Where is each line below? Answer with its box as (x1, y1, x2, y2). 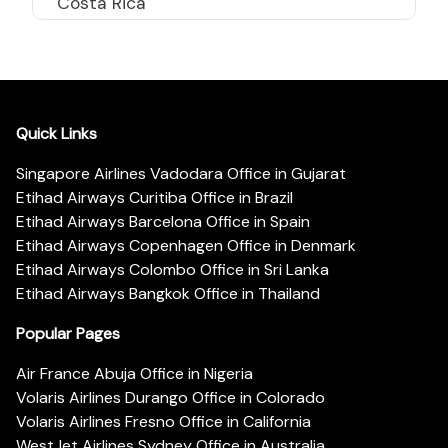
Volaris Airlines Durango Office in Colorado (16, 386, 325, 408)
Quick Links (16, 122, 97, 144)
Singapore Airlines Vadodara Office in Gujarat (16, 162, 346, 184)
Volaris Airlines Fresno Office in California (16, 410, 311, 432)
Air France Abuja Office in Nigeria (16, 362, 253, 384)
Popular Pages (16, 322, 120, 344)
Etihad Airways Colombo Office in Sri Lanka (16, 258, 329, 280)
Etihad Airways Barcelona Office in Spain (16, 210, 310, 232)
